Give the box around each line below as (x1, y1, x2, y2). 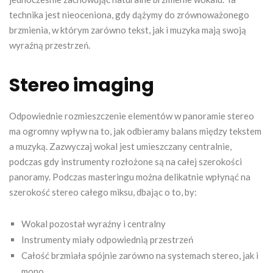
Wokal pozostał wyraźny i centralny (21, 218, 166, 229)
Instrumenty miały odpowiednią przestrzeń (21, 233, 193, 245)
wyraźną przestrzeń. (9, 39, 90, 51)
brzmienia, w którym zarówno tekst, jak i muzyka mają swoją (9, 24, 246, 35)
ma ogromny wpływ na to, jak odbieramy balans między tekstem (9, 125, 261, 136)
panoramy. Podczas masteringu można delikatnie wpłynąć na (9, 171, 250, 182)
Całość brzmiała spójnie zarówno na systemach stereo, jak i (21, 249, 258, 261)
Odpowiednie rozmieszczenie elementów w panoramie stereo (9, 110, 254, 121)
